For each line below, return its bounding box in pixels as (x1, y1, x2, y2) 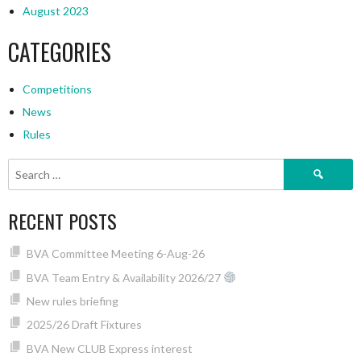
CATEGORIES (8, 35, 111, 69)
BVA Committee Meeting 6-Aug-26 (26, 247, 205, 261)
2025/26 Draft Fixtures (26, 317, 142, 332)
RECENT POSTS (8, 206, 117, 236)
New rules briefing (26, 293, 118, 308)
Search (283, 160, 318, 174)
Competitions (22, 82, 92, 97)
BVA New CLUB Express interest (26, 341, 193, 355)
